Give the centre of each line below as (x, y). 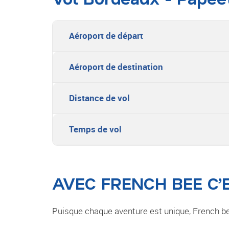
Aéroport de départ (106, 36)
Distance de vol (99, 98)
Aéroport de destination (116, 67)
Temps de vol (95, 129)
